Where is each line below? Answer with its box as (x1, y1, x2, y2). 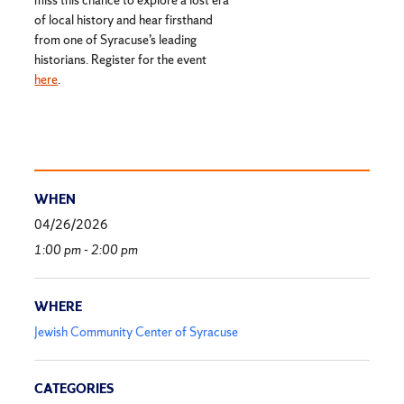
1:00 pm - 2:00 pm (34, 241, 139, 258)
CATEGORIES (34, 381, 115, 398)
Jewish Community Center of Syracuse (34, 324, 239, 341)
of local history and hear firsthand (34, 11, 214, 28)
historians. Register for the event (34, 50, 207, 68)
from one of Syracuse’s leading (34, 31, 197, 48)
